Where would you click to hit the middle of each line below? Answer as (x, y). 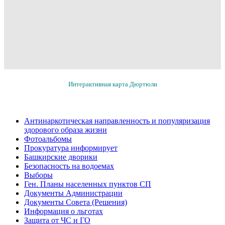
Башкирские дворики (61, 157)
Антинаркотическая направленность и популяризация (117, 121)
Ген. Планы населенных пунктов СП (88, 184)
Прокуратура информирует (71, 148)
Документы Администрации (73, 193)
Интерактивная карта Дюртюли (113, 84)
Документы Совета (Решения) (76, 202)
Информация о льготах (64, 211)
